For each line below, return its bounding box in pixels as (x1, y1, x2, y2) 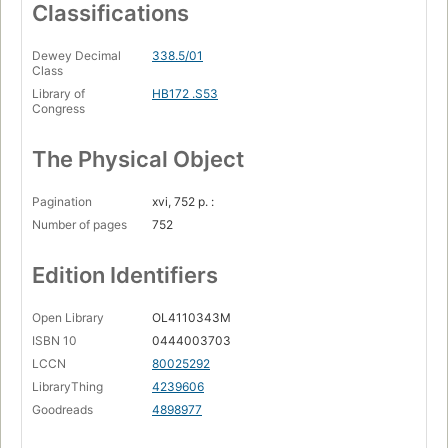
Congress (32, 101, 85, 117)
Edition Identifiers (32, 262, 218, 289)
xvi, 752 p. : (152, 194, 214, 210)
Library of (32, 86, 85, 102)
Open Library (32, 310, 104, 326)
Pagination (32, 194, 92, 210)
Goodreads (32, 402, 93, 418)
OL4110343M (152, 310, 231, 326)
